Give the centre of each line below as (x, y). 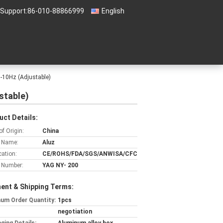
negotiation (75, 212)
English (113, 11)
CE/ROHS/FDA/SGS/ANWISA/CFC (90, 154)
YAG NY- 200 (60, 165)
